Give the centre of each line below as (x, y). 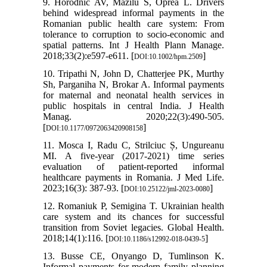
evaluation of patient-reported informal (133, 167)
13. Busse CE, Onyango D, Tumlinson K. (133, 256)
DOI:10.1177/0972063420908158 (94, 128)
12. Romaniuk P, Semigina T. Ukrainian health (133, 206)
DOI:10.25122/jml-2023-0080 (167, 189)
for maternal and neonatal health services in (133, 95)
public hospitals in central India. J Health (133, 106)
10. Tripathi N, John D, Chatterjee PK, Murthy (133, 74)
